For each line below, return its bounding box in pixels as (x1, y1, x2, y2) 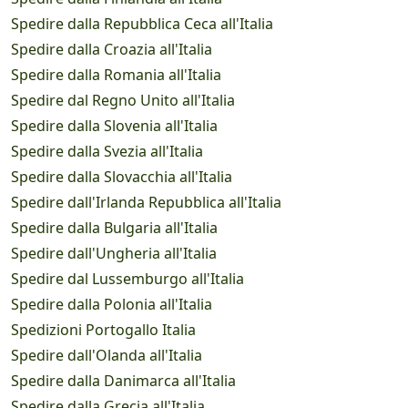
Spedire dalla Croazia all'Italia (11, 39, 212, 60)
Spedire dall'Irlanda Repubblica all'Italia (11, 192, 281, 213)
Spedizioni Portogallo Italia (11, 320, 196, 341)
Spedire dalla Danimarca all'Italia (11, 371, 236, 392)
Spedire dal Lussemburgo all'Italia (11, 269, 244, 290)
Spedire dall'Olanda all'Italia (11, 345, 202, 366)
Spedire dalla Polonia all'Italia (11, 294, 212, 315)
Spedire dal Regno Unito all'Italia (11, 90, 235, 111)
